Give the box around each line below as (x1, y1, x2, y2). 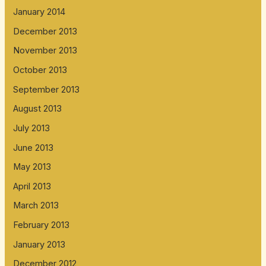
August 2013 (13, 103, 62, 115)
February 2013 (13, 220, 70, 231)
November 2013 (13, 45, 78, 56)
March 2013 (13, 200, 59, 211)
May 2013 (13, 161, 52, 173)
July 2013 (13, 122, 50, 134)
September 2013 (13, 84, 80, 95)
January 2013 (13, 239, 66, 250)
